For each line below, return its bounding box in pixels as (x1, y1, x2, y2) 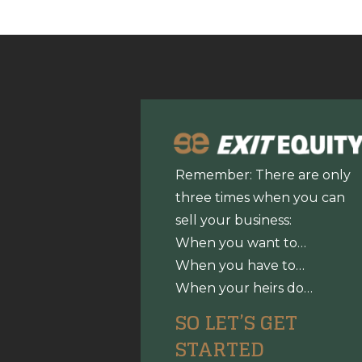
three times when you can (175, 190, 345, 206)
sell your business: (175, 213, 292, 229)
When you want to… (175, 235, 306, 251)
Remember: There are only (175, 167, 351, 183)
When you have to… (175, 258, 305, 274)
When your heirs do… (175, 280, 313, 297)
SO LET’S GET (175, 305, 297, 340)
